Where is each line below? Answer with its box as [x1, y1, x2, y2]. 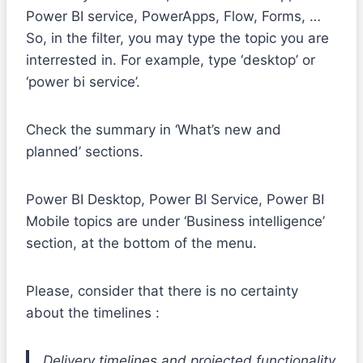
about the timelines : [26, 305, 160, 322]
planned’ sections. [26, 143, 143, 160]
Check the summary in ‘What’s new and [26, 122, 281, 139]
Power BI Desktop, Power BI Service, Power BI [26, 191, 324, 208]
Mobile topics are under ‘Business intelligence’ [26, 213, 325, 230]
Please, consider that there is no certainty [26, 283, 298, 300]
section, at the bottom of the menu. [26, 235, 257, 252]
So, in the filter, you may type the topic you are [26, 30, 329, 47]
